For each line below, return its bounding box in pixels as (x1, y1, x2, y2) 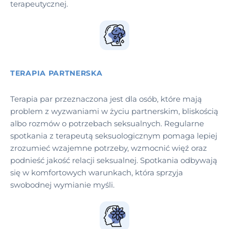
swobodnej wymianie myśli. (10, 179, 114, 190)
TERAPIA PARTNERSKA (10, 68, 103, 78)
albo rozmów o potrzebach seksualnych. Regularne (10, 118, 204, 128)
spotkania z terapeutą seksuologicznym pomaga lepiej (10, 130, 217, 141)
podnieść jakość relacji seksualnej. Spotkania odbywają (10, 155, 217, 165)
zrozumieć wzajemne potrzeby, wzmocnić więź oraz (10, 143, 207, 153)
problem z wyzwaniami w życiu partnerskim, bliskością (10, 106, 218, 116)
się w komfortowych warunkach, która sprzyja (10, 167, 183, 177)
